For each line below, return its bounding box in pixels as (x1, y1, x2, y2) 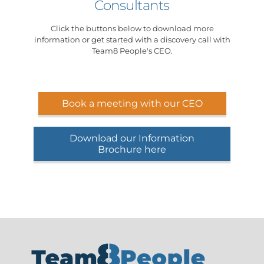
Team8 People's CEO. (91, 45, 173, 55)
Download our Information (70, 132, 194, 144)
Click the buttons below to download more (50, 23, 214, 33)
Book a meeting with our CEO (61, 97, 203, 109)
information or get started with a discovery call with (34, 34, 230, 44)
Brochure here (98, 143, 166, 155)
